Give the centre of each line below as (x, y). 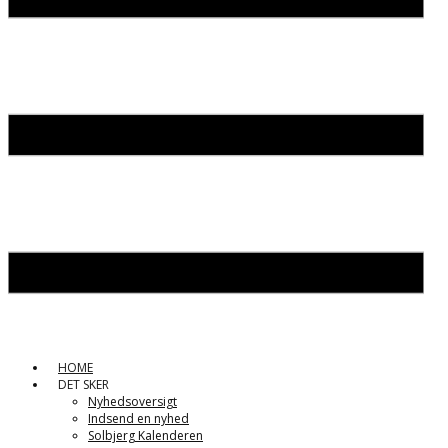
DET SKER (83, 384)
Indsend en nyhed (138, 418)
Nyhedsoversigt (132, 401)
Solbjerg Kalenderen (145, 435)
